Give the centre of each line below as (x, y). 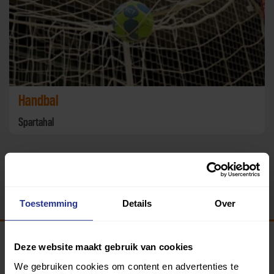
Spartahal (36, 123)
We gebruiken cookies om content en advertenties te (126, 266)
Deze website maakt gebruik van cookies (104, 246)
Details (137, 203)
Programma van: (46, 257)
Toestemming (49, 203)
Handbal (38, 101)
